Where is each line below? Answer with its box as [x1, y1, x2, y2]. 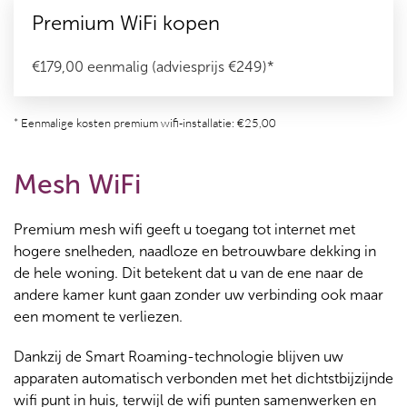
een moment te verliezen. [14, 308, 186, 325]
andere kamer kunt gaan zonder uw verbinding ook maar [14, 286, 383, 303]
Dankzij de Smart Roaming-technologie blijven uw [14, 348, 343, 365]
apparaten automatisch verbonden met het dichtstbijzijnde [14, 370, 393, 387]
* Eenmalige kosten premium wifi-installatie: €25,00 [14, 115, 279, 130]
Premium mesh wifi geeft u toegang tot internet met [14, 221, 355, 238]
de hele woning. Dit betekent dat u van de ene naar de [14, 264, 363, 282]
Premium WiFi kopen [32, 11, 220, 35]
